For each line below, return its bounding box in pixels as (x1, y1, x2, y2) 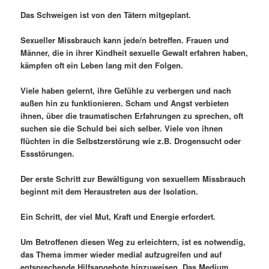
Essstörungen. (20, 148, 75, 160)
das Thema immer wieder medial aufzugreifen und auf (20, 249, 222, 261)
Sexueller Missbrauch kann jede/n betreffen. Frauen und (20, 34, 229, 46)
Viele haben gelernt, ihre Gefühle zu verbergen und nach (20, 85, 232, 97)
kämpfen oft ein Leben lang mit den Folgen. (20, 59, 184, 71)
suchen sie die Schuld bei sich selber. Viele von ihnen (20, 122, 223, 134)
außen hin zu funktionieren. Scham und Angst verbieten (20, 97, 229, 109)
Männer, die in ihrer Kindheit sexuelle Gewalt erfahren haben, (20, 46, 249, 58)
